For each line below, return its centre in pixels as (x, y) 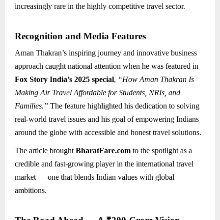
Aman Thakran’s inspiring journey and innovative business (106, 53)
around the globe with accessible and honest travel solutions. (108, 133)
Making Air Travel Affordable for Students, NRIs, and (97, 93)
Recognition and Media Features (80, 36)
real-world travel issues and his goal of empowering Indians (107, 119)
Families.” (31, 106)
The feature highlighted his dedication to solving (124, 106)
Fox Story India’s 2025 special (64, 80)
